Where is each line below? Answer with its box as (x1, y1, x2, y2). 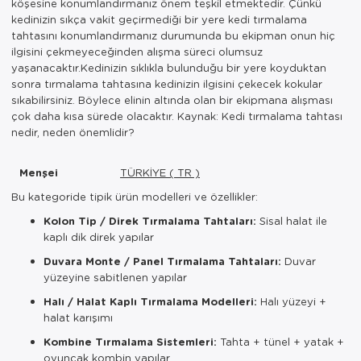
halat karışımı (44, 309, 113, 324)
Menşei (19, 164, 58, 180)
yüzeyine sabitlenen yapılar (44, 269, 187, 284)
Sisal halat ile (256, 213, 327, 227)
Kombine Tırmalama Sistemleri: (44, 334, 217, 349)
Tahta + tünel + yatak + (217, 334, 344, 348)
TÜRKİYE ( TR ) (120, 164, 200, 179)
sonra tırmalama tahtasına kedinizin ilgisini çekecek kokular (11, 76, 322, 90)
